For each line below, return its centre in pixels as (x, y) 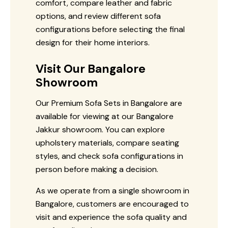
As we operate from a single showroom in (112, 190)
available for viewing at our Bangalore (105, 116)
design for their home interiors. (93, 42)
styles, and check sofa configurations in (109, 156)
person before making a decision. (97, 169)
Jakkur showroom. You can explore (100, 129)
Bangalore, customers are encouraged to (112, 204)
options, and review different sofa (98, 16)
